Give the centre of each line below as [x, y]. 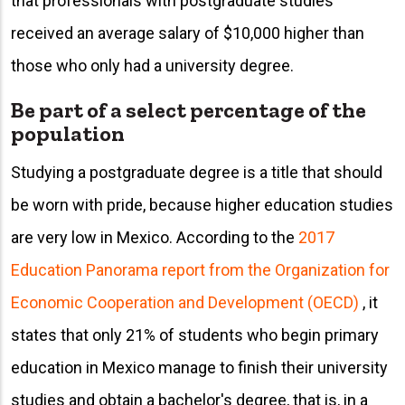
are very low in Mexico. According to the [155, 237]
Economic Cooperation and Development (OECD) [185, 302]
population [68, 134]
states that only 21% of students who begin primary [195, 334]
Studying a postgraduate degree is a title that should [197, 172]
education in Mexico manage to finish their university [199, 367]
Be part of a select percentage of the [188, 110]
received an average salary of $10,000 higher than [188, 33]
